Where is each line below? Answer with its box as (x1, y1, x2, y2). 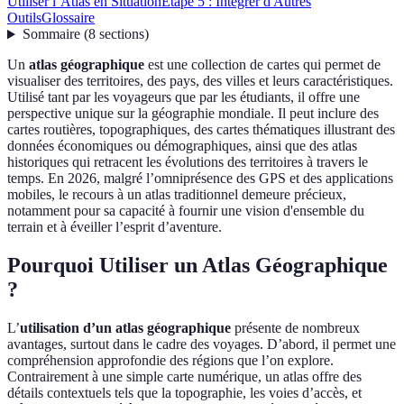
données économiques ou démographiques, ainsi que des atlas (7, 138, 357, 154)
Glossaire (41, 10, 95, 26)
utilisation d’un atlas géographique (20, 320, 231, 336)
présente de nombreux (231, 320, 360, 336)
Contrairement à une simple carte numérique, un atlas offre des (7, 369, 362, 385)
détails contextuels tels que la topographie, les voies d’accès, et (7, 385, 362, 401)
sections (98, 26, 144, 42)
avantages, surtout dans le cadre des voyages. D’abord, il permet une (7, 336, 396, 353)
